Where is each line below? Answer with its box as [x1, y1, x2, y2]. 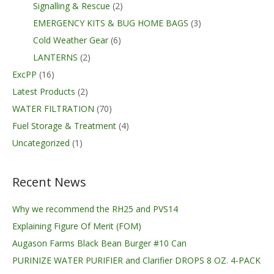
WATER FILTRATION [12, 102, 94, 114]
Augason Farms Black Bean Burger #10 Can [12, 237, 187, 249]
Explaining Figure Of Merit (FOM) [12, 220, 141, 232]
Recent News [12, 173, 86, 190]
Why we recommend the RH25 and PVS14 [12, 202, 178, 215]
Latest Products [12, 85, 75, 97]
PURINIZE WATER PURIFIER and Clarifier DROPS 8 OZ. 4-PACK [12, 254, 261, 266]
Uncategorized [12, 136, 70, 149]
